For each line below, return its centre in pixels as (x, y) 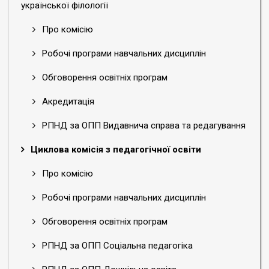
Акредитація (67, 101)
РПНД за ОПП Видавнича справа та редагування (143, 125)
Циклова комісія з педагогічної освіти (115, 150)
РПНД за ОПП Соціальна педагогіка (116, 246)
